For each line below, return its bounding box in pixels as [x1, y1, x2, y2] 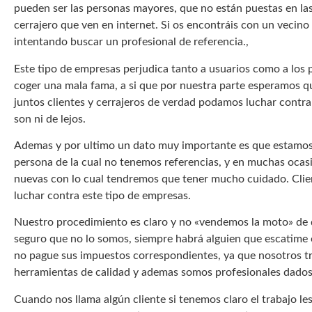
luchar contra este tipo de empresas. [14, 190, 191, 202]
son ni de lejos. [14, 113, 86, 125]
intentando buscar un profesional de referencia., [14, 36, 249, 48]
